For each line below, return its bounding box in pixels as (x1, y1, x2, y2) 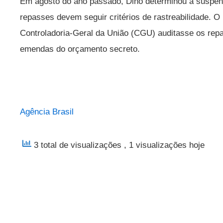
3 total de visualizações (31, 140, 124, 150)
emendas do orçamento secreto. (20, 44, 140, 54)
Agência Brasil (20, 107, 74, 116)
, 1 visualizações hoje (124, 140, 205, 150)
